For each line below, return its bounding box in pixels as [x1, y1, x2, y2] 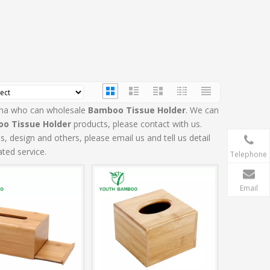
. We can [186, 104, 219, 116]
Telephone [230, 149, 267, 159]
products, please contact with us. [71, 118, 202, 130]
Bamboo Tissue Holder [88, 104, 186, 116]
